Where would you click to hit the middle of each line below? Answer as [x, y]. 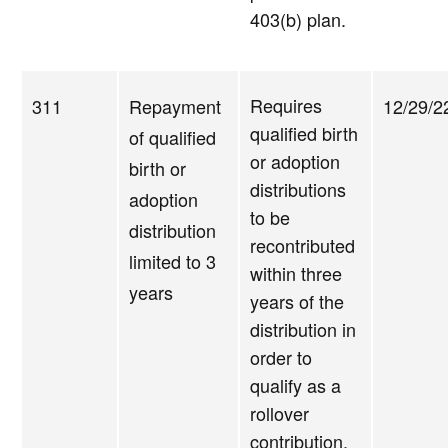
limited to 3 [172, 261]
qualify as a [295, 385]
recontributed [302, 245]
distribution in [303, 329]
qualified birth [304, 133]
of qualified [172, 137]
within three [296, 273]
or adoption [295, 161]
